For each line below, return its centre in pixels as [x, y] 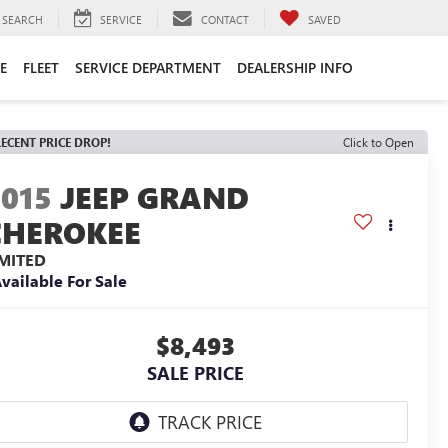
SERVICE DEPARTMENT [148, 67]
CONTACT [225, 19]
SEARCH [22, 19]
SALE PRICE [195, 373]
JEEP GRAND [155, 197]
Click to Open [378, 142]
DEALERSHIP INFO [295, 67]
